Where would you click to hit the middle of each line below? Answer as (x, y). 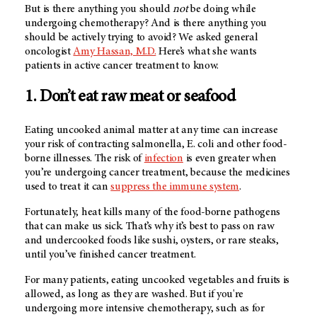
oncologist (49, 51)
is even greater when (230, 158)
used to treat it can (68, 186)
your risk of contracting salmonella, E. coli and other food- (156, 144)
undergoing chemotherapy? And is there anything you (146, 23)
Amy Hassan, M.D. (115, 51)
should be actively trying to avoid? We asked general (142, 37)
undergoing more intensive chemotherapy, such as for (145, 308)
